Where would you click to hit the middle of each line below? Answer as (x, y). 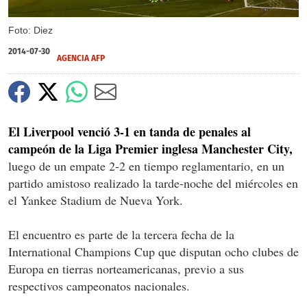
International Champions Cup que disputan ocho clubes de (153, 252)
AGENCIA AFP (81, 59)
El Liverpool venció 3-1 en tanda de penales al (130, 132)
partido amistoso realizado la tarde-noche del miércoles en (153, 183)
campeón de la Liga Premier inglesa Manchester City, (150, 149)
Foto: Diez (30, 30)
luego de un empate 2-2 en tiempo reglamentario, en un (146, 166)
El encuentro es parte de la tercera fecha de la (121, 235)
